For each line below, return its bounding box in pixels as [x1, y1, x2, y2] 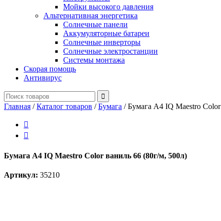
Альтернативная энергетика [43, 11, 138, 20]
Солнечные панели [63, 20, 128, 29]
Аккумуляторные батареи [63, 29, 149, 38]
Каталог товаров [37, 102, 92, 111]
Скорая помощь [24, 65, 76, 74]
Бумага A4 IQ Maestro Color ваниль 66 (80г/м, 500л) [4, 151, 187, 160]
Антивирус [24, 74, 62, 82]
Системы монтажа [63, 56, 125, 65]
